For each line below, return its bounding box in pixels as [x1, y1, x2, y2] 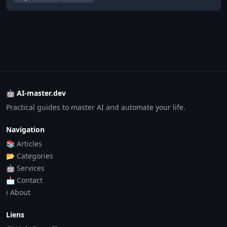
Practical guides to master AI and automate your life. [6, 102, 185, 112]
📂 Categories [6, 151, 53, 161]
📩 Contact [6, 175, 43, 185]
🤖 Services [6, 163, 45, 173]
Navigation [6, 125, 45, 134]
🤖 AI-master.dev [6, 88, 66, 98]
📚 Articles [6, 139, 42, 148]
